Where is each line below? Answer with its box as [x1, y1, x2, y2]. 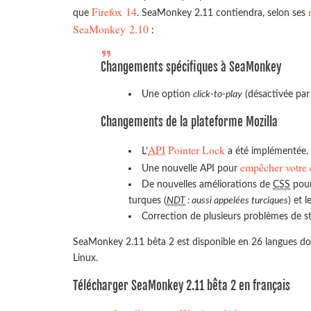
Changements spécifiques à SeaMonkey [101, 59, 281, 74]
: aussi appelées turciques [185, 195, 288, 206]
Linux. [73, 253, 98, 264]
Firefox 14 [92, 4, 137, 19]
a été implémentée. [225, 146, 309, 157]
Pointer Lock [165, 142, 226, 158]
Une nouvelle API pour [142, 163, 241, 174]
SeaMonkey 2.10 [73, 22, 149, 37]
